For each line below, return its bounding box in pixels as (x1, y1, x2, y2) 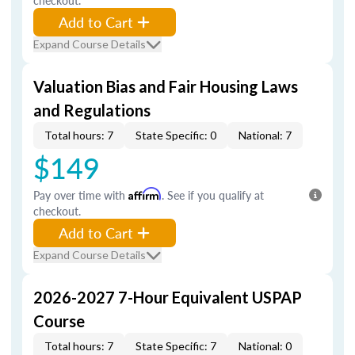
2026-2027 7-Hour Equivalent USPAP (33, 288, 302, 307)
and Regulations (33, 101, 151, 120)
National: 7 (239, 128, 292, 142)
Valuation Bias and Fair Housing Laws (33, 77, 298, 96)
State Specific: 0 (136, 128, 216, 142)
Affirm (128, 187, 162, 200)
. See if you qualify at (162, 187, 264, 203)
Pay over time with (33, 187, 128, 203)
